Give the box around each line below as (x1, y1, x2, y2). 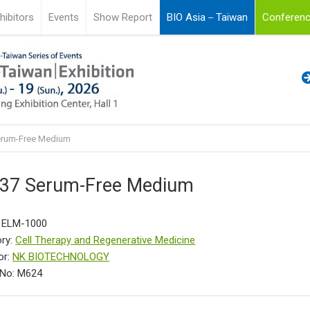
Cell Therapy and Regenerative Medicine (15, 234, 196, 246)
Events (48, 11, 80, 24)
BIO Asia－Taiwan (167, 11, 248, 24)
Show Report (93, 11, 153, 24)
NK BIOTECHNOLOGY (12, 250, 110, 263)
